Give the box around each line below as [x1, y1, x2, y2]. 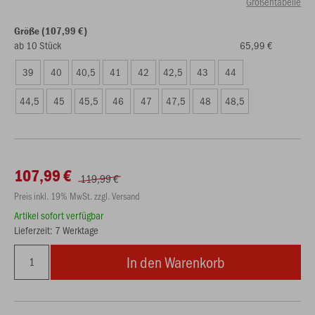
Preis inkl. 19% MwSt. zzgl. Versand [14, 189, 140, 202]
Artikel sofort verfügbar [14, 208, 103, 222]
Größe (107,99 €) [14, 24, 87, 37]
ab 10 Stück [14, 38, 65, 52]
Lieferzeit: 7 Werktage [14, 223, 98, 237]
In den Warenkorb [127, 252, 225, 272]
